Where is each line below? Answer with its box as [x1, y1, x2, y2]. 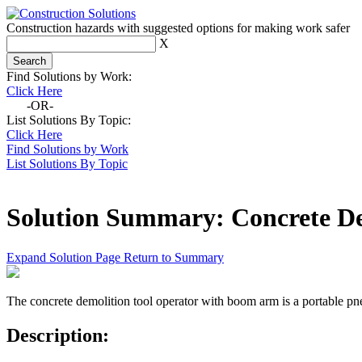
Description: [6, 324, 109, 346]
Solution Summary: [6, 203, 231, 233]
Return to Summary [124, 250, 224, 264]
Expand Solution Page [6, 250, 124, 264]
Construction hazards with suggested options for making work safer [6, 21, 350, 35]
